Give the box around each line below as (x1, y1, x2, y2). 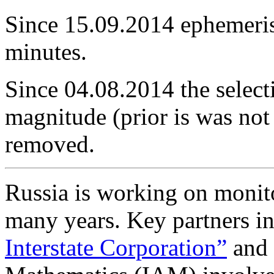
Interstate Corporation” (5, 234, 227, 261)
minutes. (5, 38, 87, 65)
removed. (5, 130, 95, 157)
